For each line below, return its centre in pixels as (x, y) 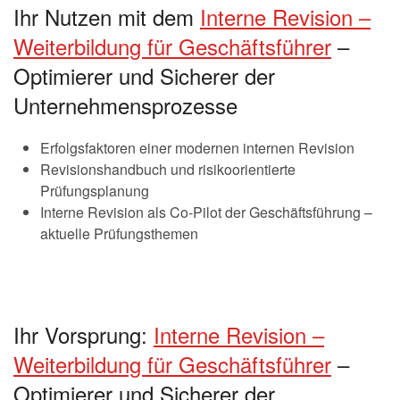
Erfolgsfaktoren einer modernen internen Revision (197, 147)
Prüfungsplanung (95, 190)
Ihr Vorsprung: (83, 334)
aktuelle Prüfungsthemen (119, 233)
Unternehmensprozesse (125, 104)
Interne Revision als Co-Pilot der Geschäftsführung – (206, 212)
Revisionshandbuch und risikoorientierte (168, 169)
